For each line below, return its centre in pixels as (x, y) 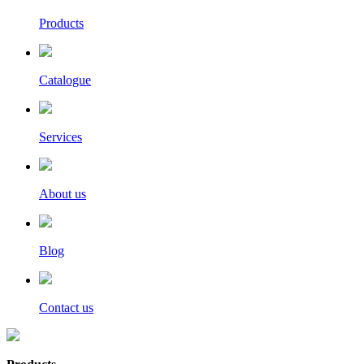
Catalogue (65, 80)
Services (61, 137)
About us (63, 194)
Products (61, 24)
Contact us (66, 308)
